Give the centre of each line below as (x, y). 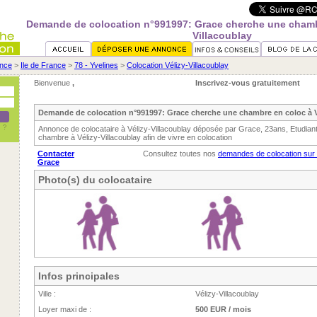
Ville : (47, 294)
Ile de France (43, 65)
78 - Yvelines (96, 65)
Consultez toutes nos (180, 154)
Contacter (56, 154)
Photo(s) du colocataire (95, 180)
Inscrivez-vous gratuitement (248, 83)
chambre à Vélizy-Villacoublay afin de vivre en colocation (135, 137)
